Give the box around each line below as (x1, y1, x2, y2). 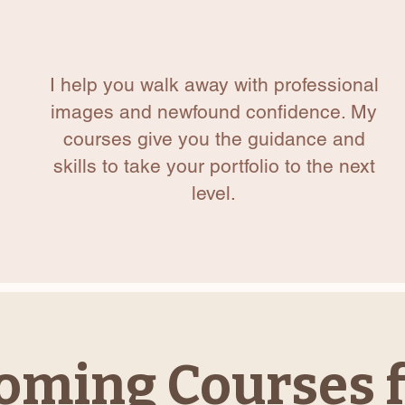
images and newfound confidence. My (51, 100, 377, 124)
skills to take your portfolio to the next (52, 155, 375, 178)
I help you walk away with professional (49, 73, 379, 97)
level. (192, 182, 236, 205)
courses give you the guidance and (62, 127, 365, 151)
